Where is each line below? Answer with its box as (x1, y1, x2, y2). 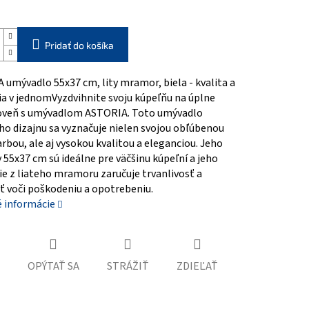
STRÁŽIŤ (106, 259, 149, 275)
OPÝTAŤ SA (27, 259, 79, 275)
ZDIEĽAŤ (176, 259, 218, 275)
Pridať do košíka (44, 39, 114, 52)
